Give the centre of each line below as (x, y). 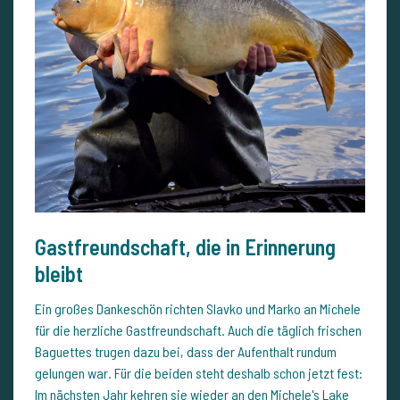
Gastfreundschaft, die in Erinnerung (185, 246)
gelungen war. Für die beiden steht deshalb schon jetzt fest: (199, 372)
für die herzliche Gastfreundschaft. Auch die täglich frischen (198, 329)
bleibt (59, 273)
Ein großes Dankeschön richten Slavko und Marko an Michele (198, 308)
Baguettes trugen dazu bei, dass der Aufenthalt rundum (186, 351)
